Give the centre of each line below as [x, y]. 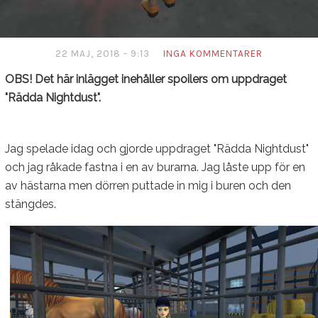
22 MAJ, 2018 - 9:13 [103, 53]
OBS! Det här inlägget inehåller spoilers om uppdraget [146, 79]
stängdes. [31, 204]
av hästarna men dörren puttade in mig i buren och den [148, 185]
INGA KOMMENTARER [213, 53]
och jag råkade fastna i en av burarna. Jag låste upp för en [155, 167]
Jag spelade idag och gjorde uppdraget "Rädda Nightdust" [157, 148]
